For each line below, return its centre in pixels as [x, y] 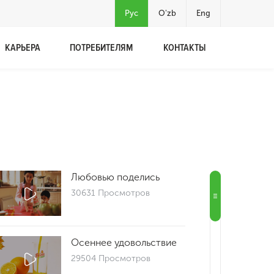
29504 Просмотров [111, 259]
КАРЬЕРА [22, 48]
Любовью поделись [116, 177]
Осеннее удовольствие [124, 243]
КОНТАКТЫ [185, 48]
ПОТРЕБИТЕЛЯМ [101, 48]
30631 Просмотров [111, 193]
